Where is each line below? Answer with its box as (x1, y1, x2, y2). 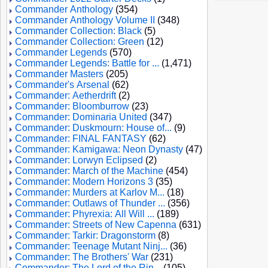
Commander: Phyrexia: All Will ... (15, 209, 154, 219)
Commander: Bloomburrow (15, 101, 129, 111)
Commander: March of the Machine (15, 166, 163, 176)
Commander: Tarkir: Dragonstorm (15, 230, 156, 240)
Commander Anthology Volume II (15, 15, 155, 25)
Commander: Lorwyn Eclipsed (15, 155, 143, 165)
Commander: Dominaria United (15, 112, 147, 122)
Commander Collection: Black (15, 26, 142, 36)
